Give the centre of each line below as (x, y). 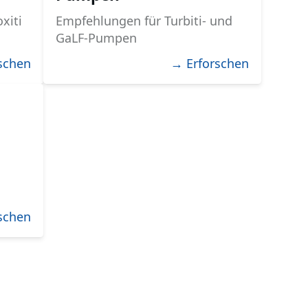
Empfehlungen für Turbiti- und (144, 20)
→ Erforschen (209, 63)
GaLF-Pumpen (96, 37)
